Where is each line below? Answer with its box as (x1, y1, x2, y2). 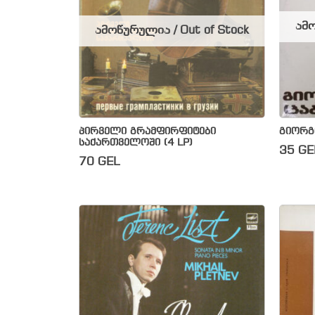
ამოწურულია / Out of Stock (95, 24, 249, 37)
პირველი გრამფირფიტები (79, 126, 216, 137)
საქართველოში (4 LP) (79, 137, 193, 148)
